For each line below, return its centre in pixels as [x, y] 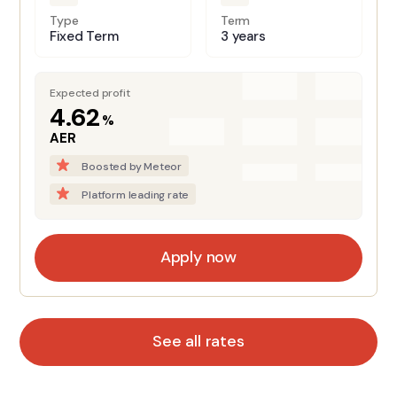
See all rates [198, 342]
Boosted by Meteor [132, 166]
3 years [243, 36]
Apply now [198, 257]
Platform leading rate [136, 195]
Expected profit [90, 93]
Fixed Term [84, 36]
